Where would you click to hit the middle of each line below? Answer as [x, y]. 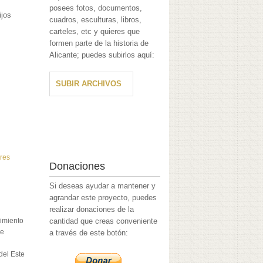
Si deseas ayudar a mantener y [103, 186]
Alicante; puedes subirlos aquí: [102, 55]
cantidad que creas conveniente [104, 221]
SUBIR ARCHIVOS [89, 84]
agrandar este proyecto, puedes [103, 198]
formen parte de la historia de [99, 43]
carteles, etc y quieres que [95, 32]
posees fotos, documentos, [96, 8]
